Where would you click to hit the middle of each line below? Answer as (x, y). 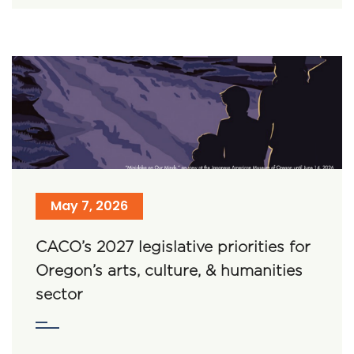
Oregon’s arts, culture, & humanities (169, 270)
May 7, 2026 (89, 205)
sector (59, 294)
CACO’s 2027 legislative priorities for (173, 247)
